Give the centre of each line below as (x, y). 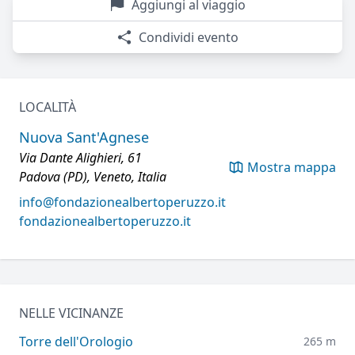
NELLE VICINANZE (71, 313)
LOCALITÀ (48, 107)
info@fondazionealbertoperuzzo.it (122, 202)
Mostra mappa (292, 168)
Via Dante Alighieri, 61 (80, 158)
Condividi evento (189, 38)
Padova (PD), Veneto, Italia (93, 177)
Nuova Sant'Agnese (84, 137)
